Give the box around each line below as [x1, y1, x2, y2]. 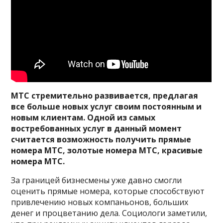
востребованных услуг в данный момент [11, 122, 182, 134]
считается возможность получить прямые [11, 133, 192, 145]
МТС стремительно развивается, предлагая [11, 90, 199, 101]
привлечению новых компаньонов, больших [11, 196, 189, 208]
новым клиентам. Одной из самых [11, 111, 156, 123]
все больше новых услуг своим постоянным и [11, 101, 202, 112]
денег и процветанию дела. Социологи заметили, [11, 207, 208, 219]
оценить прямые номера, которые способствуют [11, 185, 205, 197]
